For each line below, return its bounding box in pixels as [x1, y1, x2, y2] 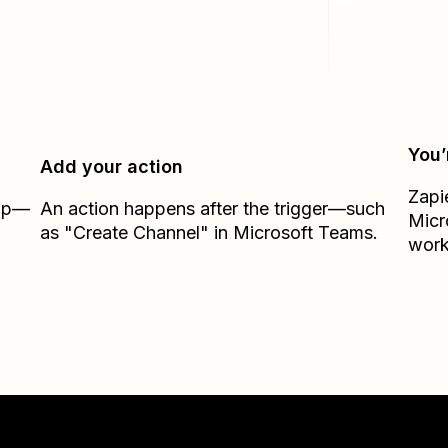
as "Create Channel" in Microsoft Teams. [40, 222, 379, 243]
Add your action [40, 156, 184, 177]
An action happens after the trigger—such [40, 198, 386, 219]
